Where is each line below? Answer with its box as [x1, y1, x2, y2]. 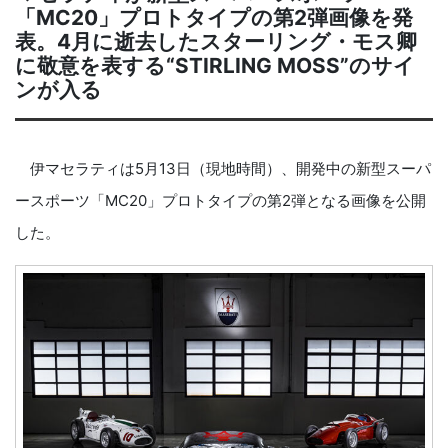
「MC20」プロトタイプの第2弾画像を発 [15, 5, 413, 30]
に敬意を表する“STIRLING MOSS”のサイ [15, 53, 415, 78]
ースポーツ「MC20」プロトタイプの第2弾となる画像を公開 [15, 191, 426, 210]
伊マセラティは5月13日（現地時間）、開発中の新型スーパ [15, 159, 431, 178]
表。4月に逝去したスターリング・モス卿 [15, 29, 417, 54]
